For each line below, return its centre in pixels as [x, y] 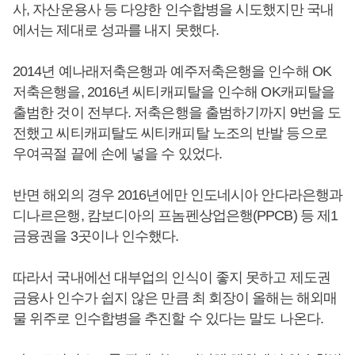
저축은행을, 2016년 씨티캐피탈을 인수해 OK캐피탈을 [174, 92]
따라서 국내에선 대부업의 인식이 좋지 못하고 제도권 [172, 277]
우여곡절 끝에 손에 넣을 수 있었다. [118, 154]
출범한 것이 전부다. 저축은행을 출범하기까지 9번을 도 [177, 113]
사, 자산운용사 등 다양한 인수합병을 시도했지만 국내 [173, 10]
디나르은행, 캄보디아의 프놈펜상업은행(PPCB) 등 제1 [176, 216]
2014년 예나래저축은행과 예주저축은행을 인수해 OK [172, 71]
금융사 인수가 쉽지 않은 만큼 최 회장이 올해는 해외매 [175, 298]
